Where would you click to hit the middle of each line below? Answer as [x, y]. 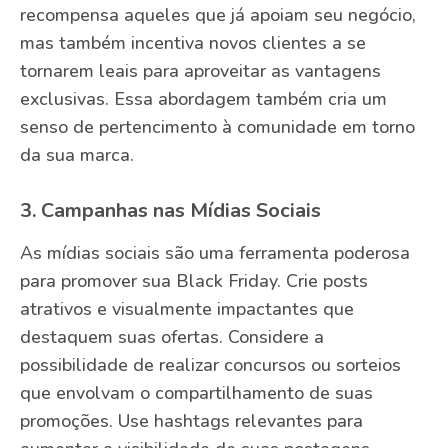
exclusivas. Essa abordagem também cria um [203, 99]
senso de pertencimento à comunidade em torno [217, 127]
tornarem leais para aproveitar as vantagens [200, 71]
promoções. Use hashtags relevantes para [191, 421]
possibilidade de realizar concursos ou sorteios [210, 365]
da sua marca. [77, 155]
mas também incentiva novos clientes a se [193, 43]
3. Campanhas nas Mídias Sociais [170, 211]
